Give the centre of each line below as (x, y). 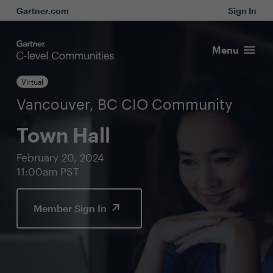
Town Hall (63, 135)
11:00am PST (48, 171)
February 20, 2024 (60, 157)
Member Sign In (71, 208)
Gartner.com (42, 11)
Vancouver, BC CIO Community (124, 104)
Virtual (32, 82)
